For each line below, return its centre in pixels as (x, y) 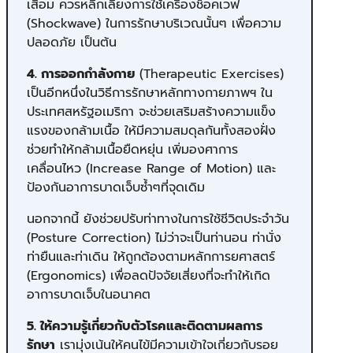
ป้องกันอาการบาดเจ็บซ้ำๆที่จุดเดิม (118, 187)
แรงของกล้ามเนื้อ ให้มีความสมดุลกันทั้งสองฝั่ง (151, 130)
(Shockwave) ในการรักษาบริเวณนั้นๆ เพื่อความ (154, 23)
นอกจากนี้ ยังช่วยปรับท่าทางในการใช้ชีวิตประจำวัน (158, 219)
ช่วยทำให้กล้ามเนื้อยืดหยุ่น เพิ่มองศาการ (132, 149)
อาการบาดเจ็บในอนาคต (89, 294)
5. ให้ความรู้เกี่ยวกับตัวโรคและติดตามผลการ (145, 326)
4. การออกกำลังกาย (81, 74)
